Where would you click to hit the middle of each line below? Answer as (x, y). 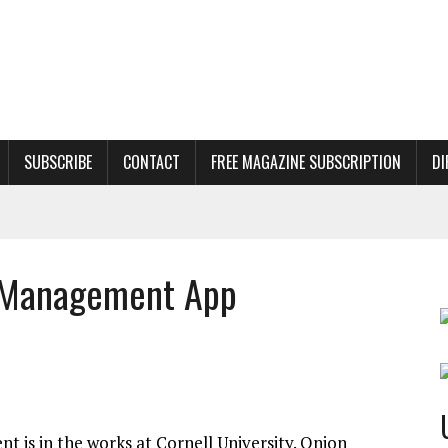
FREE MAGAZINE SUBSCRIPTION (306, 162)
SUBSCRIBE (58, 162)
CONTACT (151, 162)
